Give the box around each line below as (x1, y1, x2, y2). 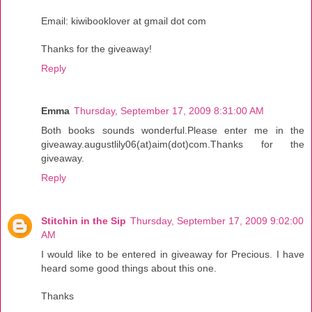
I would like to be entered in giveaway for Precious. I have (41, 249, 304, 260)
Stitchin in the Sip (41, 215, 126, 227)
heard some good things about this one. (41, 263, 217, 274)
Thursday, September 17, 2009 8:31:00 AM (74, 105, 264, 117)
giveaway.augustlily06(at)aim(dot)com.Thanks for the (41, 139, 304, 150)
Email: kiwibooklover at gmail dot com (41, 15, 206, 26)
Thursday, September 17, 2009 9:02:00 (130, 215, 304, 227)
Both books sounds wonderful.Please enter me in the (41, 125, 304, 136)
